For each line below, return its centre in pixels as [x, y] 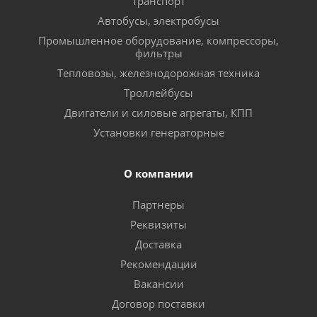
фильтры [158, 53]
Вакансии [158, 284]
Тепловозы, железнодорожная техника [158, 73]
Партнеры [158, 204]
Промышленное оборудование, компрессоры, [158, 40]
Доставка [158, 244]
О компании [158, 173]
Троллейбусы [158, 93]
